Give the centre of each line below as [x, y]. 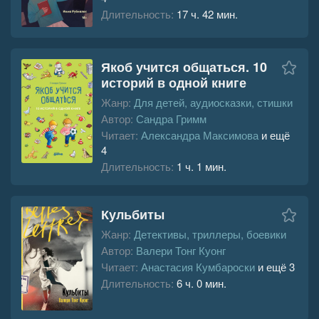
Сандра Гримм [171, 118]
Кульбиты [133, 214]
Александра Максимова [200, 135]
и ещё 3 [275, 266]
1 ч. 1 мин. [202, 166]
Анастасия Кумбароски [198, 266]
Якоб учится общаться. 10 [184, 67]
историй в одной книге [174, 82]
